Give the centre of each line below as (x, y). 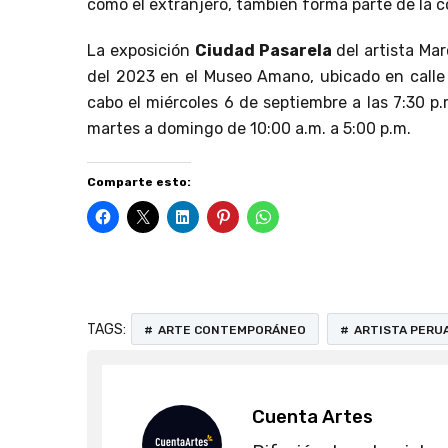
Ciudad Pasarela (266, 50)
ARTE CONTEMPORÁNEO (232, 329)
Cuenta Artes (312, 416)
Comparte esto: (139, 181)
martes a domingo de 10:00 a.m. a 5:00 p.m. (249, 128)
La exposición (141, 50)
